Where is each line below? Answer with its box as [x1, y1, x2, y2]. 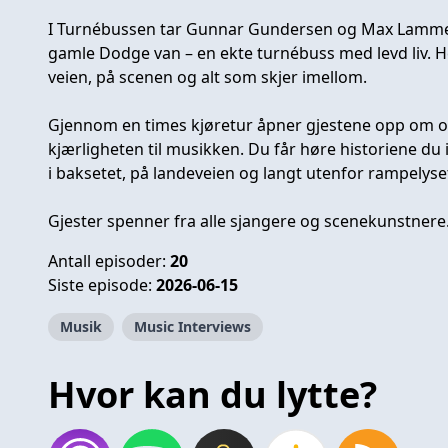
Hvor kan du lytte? [48, 369, 377, 419]
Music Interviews [134, 316, 251, 336]
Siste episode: [48, 273, 156, 296]
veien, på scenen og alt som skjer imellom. [48, 65, 367, 88]
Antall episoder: [48, 249, 170, 272]
